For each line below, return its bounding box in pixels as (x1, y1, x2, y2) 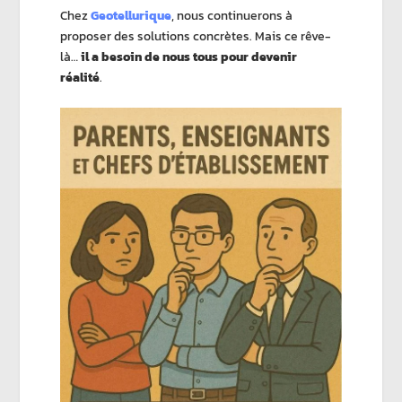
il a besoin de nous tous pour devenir (81, 47, 298, 66)
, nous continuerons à (171, 5, 293, 25)
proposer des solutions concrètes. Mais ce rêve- (60, 26, 332, 46)
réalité (60, 67, 100, 87)
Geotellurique (91, 5, 172, 25)
